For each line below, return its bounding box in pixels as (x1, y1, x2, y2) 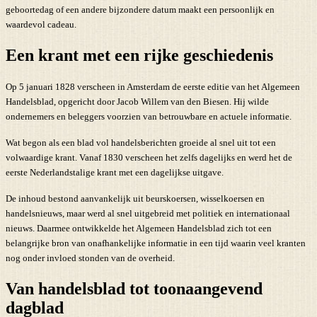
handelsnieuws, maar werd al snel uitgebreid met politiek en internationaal (6, 207, 290, 219)
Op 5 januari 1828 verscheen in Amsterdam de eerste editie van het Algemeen (6, 81, 300, 92)
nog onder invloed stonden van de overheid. (6, 252, 175, 263)
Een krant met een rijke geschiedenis (6, 45, 273, 64)
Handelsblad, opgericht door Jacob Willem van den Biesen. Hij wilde (6, 96, 269, 107)
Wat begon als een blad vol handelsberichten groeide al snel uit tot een (6, 137, 276, 148)
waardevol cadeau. (6, 18, 76, 30)
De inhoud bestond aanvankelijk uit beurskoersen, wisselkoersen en (6, 192, 265, 204)
